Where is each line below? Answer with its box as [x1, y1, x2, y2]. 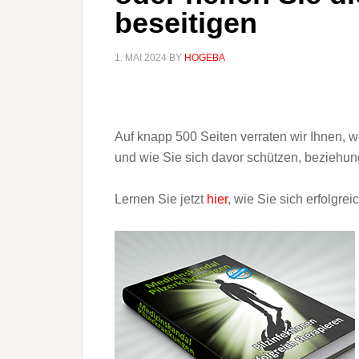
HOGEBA [184, 52, 225, 63]
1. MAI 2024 [115, 52, 167, 63]
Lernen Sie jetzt [115, 192, 207, 206]
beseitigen [115, 6, 257, 39]
